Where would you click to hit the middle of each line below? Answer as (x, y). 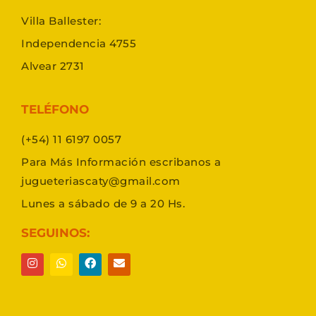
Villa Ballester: (61, 21)
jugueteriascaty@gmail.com (101, 181)
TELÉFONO (55, 110)
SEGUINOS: (55, 233)
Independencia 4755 (79, 44)
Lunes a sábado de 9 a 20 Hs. (103, 204)
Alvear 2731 (53, 66)
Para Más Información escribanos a (121, 162)
